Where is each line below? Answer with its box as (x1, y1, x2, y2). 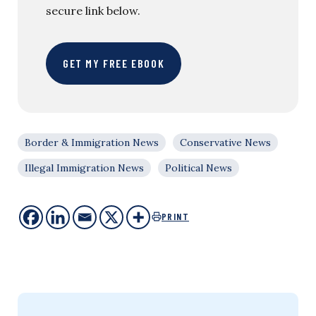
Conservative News (180, 135, 271, 149)
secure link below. (46, 3, 140, 18)
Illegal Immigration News (25, 161, 144, 174)
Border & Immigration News (25, 135, 159, 149)
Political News (165, 161, 232, 174)
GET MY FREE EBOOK (63, 56, 165, 70)
